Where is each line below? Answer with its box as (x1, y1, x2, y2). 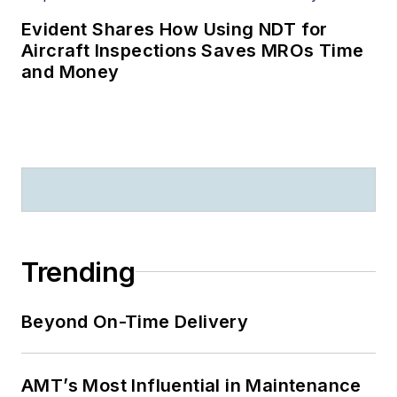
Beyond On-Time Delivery (21, 310, 251, 332)
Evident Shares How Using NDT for (21, 18, 328, 40)
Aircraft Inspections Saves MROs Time (21, 39, 364, 61)
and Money (21, 60, 120, 82)
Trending (21, 255, 136, 288)
